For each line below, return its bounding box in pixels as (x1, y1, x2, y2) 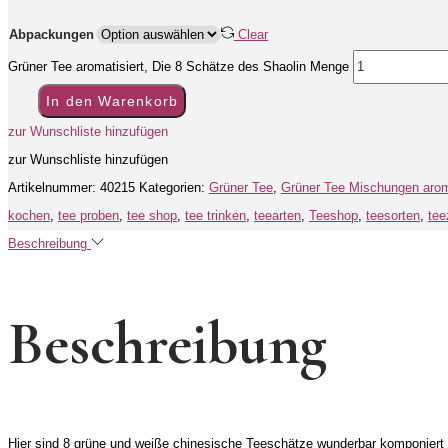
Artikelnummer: (8, 180, 100, 196)
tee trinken (185, 208, 246, 224)
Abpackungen (9, 27, 94, 43)
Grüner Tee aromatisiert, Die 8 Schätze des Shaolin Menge (8, 59, 349, 75)
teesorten (366, 208, 420, 224)
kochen (8, 208, 50, 224)
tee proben (58, 208, 119, 224)
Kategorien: (139, 180, 209, 196)
